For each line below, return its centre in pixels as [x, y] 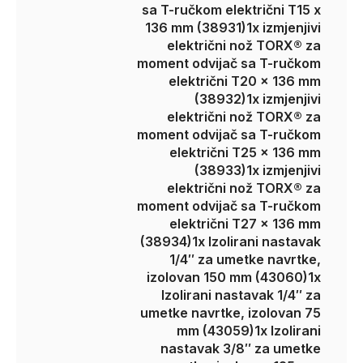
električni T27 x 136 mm [245, 224]
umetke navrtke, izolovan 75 [231, 313]
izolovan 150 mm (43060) [227, 277]
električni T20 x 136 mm [245, 81]
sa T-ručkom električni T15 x [231, 10]
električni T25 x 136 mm [245, 152]
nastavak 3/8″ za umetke [241, 348]
